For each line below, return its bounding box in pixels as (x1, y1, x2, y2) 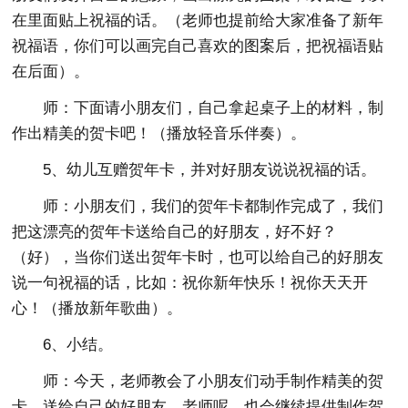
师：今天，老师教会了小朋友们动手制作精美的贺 (43, 372, 384, 390)
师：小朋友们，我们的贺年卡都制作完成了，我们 (43, 198, 384, 215)
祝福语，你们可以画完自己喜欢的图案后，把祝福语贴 (12, 37, 384, 55)
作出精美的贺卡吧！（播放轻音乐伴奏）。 (12, 125, 307, 142)
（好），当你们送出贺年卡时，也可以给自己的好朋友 (12, 249, 384, 266)
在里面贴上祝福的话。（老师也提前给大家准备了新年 (12, 12, 384, 29)
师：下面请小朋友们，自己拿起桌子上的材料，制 (43, 99, 384, 117)
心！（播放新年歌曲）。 (12, 300, 183, 317)
